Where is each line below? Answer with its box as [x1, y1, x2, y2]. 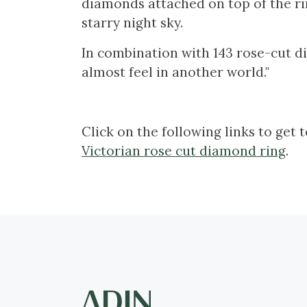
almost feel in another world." [82, 63, 269, 80]
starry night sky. [82, 14, 183, 32]
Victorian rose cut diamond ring [82, 143, 286, 160]
